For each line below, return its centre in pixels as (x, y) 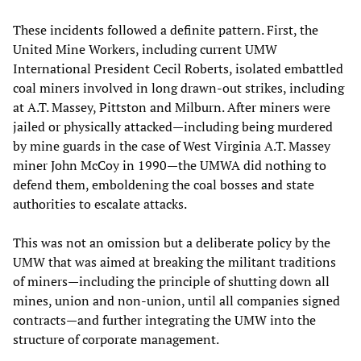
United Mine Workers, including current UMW (145, 49)
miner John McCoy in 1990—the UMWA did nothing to (170, 165)
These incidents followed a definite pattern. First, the (166, 29)
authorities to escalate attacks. (100, 203)
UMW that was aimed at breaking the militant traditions (174, 261)
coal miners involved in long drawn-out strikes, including (178, 87)
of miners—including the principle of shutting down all (171, 281)
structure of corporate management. (116, 339)
